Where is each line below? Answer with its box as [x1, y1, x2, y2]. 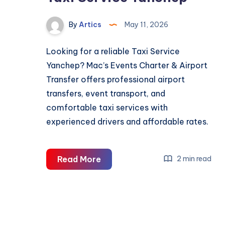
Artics [77, 20, 101, 30]
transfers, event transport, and [46, 88, 165, 98]
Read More [57, 154, 101, 164]
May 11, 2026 [123, 20, 168, 30]
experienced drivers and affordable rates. [46, 116, 208, 127]
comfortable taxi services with [46, 102, 168, 113]
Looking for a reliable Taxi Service [46, 46, 180, 56]
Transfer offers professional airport [46, 74, 185, 84]
